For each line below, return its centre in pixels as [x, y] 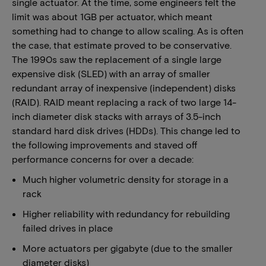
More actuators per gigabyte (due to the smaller [128, 248]
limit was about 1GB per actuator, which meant [112, 16]
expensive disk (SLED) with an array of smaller [111, 73]
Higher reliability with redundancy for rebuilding [126, 213]
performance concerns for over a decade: [103, 159]
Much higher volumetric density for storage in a [126, 179]
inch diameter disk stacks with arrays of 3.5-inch [116, 116]
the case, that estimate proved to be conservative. [122, 45]
